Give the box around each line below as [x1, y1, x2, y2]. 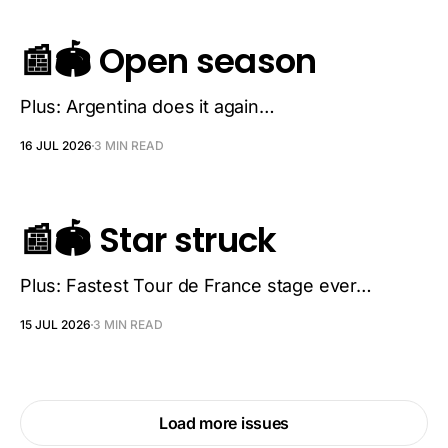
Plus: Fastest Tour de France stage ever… [20, 275, 372, 296]
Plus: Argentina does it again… [20, 96, 275, 117]
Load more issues [159, 413, 289, 433]
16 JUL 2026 [20, 138, 92, 153]
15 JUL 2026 [20, 317, 91, 332]
